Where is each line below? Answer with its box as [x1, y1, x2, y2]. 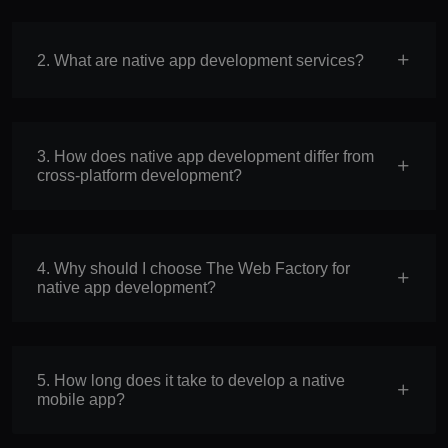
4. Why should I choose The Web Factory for [37, 260, 350, 278]
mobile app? [37, 391, 125, 409]
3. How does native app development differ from [37, 148, 54, 166]
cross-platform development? [37, 167, 242, 185]
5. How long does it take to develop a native [37, 372, 345, 390]
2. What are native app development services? [54, 51, 364, 69]
